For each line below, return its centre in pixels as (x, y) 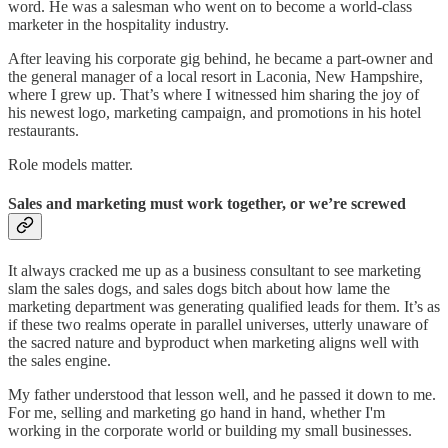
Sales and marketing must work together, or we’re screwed (207, 204)
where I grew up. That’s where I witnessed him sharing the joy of (213, 95)
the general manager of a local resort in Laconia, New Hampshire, (215, 77)
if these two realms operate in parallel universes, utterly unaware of (218, 324)
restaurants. (43, 131)
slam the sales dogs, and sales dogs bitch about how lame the (199, 288)
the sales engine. (59, 360)
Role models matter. (70, 165)
